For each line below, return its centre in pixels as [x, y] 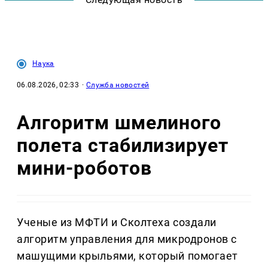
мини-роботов [84, 168]
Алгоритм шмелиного [119, 122]
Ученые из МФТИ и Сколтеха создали [117, 223]
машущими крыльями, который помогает [127, 256]
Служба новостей [118, 85]
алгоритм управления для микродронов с [127, 239]
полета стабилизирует [123, 145]
